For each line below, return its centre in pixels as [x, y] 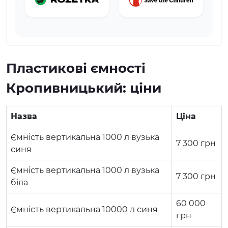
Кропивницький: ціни [84, 88]
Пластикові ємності [76, 68]
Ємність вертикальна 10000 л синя [84, 209]
